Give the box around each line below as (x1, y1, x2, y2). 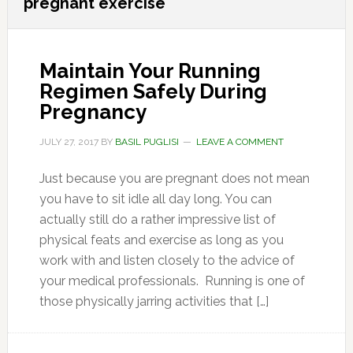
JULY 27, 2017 (39, 136, 98, 147)
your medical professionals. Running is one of (39, 273, 305, 288)
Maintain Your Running (39, 59, 261, 83)
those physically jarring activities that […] (39, 294, 269, 309)
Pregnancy (39, 100, 147, 124)
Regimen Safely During (39, 80, 267, 103)
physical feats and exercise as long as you (39, 232, 284, 247)
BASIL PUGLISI (114, 136, 179, 147)
